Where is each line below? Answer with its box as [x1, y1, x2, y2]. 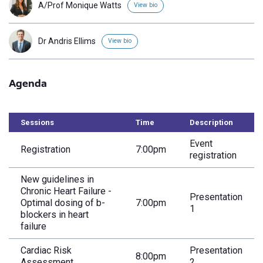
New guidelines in [21, 174, 94, 185]
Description [190, 118, 233, 127]
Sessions [21, 118, 54, 127]
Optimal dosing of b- [21, 197, 105, 208]
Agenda [9, 77, 47, 89]
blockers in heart [21, 209, 89, 220]
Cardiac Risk [21, 245, 72, 256]
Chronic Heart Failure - [21, 186, 112, 197]
